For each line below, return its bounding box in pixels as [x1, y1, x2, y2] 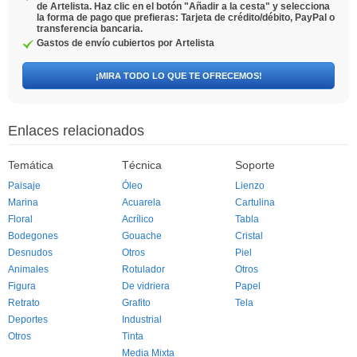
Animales [8, 264, 49, 275]
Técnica [121, 159, 162, 171]
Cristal [235, 230, 264, 241]
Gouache [121, 230, 162, 241]
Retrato [8, 297, 40, 308]
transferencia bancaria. [37, 23, 143, 34]
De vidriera [121, 280, 170, 292]
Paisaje [8, 180, 41, 191]
